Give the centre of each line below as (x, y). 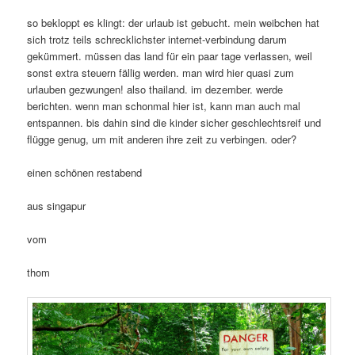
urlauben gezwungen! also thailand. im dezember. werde (155, 89)
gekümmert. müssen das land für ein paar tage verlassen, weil (170, 55)
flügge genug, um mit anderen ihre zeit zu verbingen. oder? (162, 139)
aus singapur (57, 205)
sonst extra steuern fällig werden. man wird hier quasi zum (161, 72)
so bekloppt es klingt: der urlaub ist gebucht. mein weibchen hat (174, 22)
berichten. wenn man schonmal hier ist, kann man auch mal (164, 105)
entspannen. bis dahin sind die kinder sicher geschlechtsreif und (174, 122)
